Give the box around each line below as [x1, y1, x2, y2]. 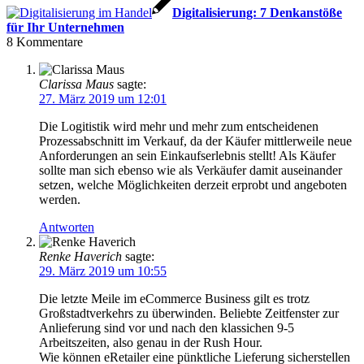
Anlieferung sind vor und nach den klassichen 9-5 [39, 321, 294, 336]
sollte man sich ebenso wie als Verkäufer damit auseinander [39, 163, 342, 178]
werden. [39, 193, 80, 207]
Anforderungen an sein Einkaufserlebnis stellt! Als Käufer [39, 149, 336, 163]
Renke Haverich [39, 249, 122, 264]
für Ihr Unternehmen [6, 20, 124, 35]
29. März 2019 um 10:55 [39, 264, 167, 279]
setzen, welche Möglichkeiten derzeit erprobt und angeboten [39, 178, 347, 193]
